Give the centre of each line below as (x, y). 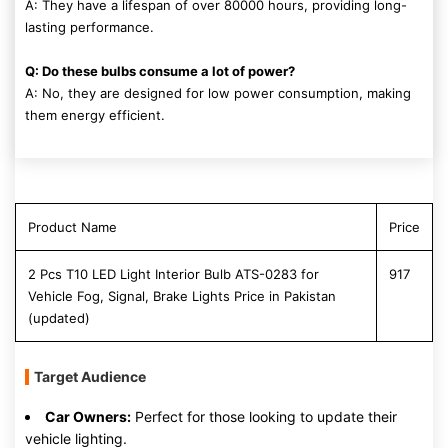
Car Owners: (88, 416)
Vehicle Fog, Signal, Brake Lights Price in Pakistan (182, 296)
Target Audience (90, 376)
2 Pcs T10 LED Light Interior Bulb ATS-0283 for (173, 274)
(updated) (59, 318)
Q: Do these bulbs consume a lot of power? (160, 71)
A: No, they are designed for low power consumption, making (218, 93)
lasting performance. (89, 27)
